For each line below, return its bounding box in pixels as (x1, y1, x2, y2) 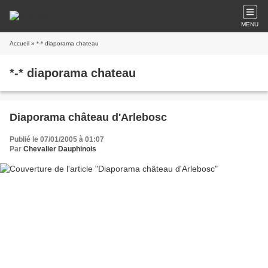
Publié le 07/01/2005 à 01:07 (10, 135, 104, 144)
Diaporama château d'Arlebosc (10, 111, 167, 123)
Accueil (10, 40, 29, 47)
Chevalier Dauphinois (23, 145, 96, 153)
